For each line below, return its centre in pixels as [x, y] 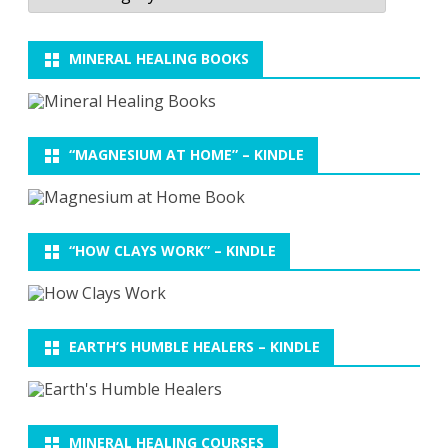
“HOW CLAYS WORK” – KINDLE [172, 250]
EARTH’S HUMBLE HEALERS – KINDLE [194, 346]
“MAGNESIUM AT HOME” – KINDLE [186, 154]
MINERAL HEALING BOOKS [159, 58]
